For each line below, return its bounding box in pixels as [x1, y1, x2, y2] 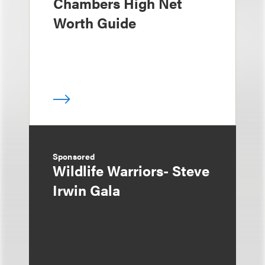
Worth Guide [53, 12, 136, 33]
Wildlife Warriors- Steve [53, 160, 209, 180]
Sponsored [53, 150, 95, 162]
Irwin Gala [53, 180, 120, 200]
